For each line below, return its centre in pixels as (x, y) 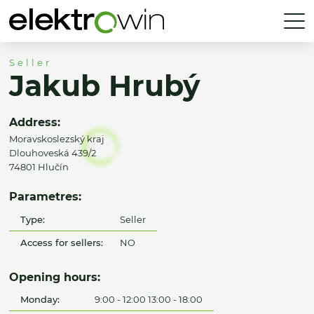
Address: (35, 122)
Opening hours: (55, 277)
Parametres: (45, 197)
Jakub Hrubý (105, 86)
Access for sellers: (62, 242)
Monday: (40, 300)
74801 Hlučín (39, 166)
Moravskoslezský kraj (57, 138)
